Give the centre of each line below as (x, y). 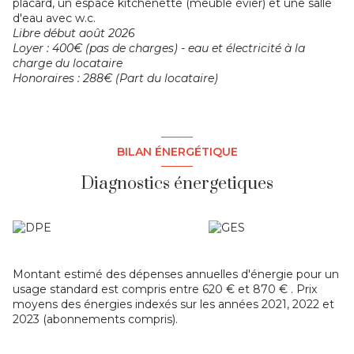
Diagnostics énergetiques (177, 184)
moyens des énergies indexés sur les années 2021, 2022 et (173, 305)
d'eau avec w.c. (54, 19)
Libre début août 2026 (74, 34)
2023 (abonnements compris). (95, 320)
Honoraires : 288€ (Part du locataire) (115, 79)
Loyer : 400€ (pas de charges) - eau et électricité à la (159, 49)
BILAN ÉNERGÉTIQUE (177, 151)
